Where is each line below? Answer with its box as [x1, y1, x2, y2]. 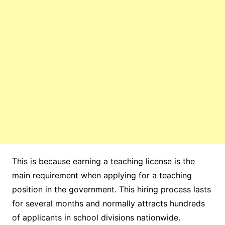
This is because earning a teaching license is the [12, 156, 195, 166]
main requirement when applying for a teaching [12, 170, 192, 180]
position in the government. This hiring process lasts [12, 184, 211, 194]
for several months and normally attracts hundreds [12, 198, 205, 208]
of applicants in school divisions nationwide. [12, 212, 180, 222]
